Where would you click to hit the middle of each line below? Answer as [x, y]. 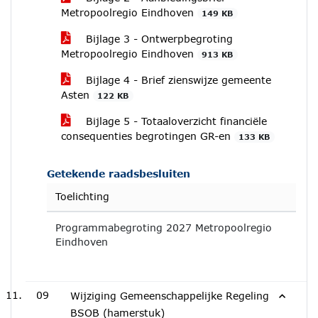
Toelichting [82, 196]
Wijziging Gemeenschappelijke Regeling [170, 296]
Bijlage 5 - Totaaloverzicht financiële [175, 121]
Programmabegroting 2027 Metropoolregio [164, 227]
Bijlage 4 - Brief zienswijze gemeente [177, 80]
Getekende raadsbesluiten [119, 174]
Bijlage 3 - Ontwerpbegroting [158, 39]
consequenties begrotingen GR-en [148, 136]
